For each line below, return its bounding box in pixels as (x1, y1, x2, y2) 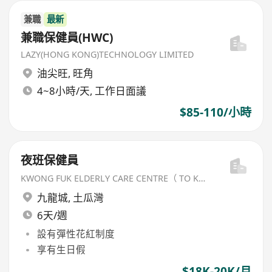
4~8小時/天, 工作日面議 (36, 84, 146, 98)
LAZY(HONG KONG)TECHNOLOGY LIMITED (21, 48, 194, 60)
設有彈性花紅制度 (36, 227, 115, 241)
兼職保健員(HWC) (21, 29, 114, 46)
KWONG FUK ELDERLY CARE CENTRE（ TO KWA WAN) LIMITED (199, 172, 206, 185)
